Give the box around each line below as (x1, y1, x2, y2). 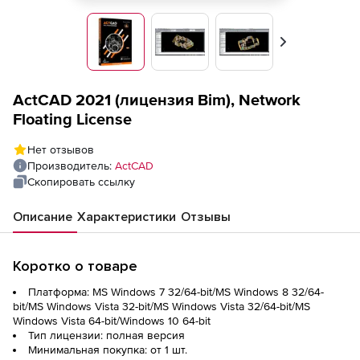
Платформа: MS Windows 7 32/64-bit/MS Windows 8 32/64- (28, 285, 324, 298)
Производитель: (27, 159, 115, 172)
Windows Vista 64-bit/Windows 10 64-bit (13, 314, 211, 327)
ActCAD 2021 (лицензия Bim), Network (13, 91, 301, 108)
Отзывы (181, 209, 231, 225)
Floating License (13, 110, 132, 128)
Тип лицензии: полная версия (28, 329, 185, 342)
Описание (13, 209, 72, 225)
